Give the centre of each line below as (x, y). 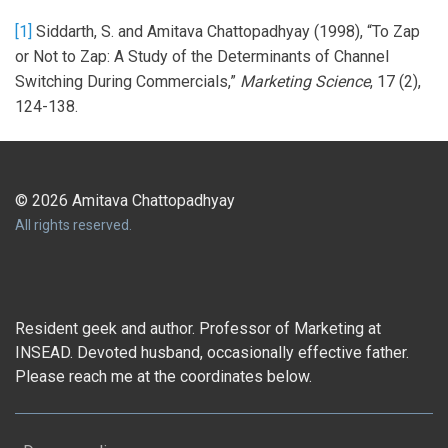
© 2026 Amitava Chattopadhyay (125, 200)
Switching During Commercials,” (127, 81)
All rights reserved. (73, 224)
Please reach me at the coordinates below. (163, 376)
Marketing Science (305, 81)
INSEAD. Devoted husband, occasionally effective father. (212, 352)
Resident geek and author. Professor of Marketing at (198, 328)
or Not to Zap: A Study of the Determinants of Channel (202, 56)
